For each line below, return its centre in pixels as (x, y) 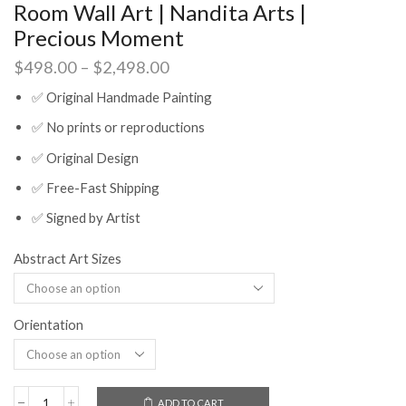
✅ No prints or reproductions (118, 127)
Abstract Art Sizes (68, 258)
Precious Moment (99, 38)
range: (192, 85)
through (198, 123)
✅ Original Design (85, 157)
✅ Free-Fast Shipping (96, 187)
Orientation (48, 324)
